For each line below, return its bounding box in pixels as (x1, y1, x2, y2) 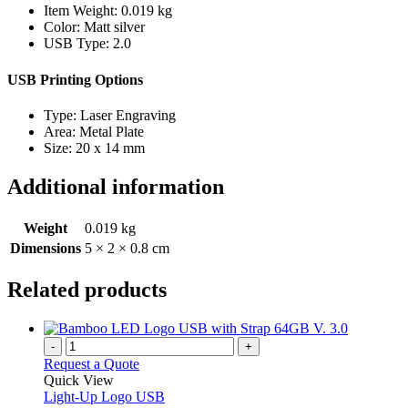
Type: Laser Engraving (44, 107, 176, 123)
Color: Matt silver (44, 19, 145, 36)
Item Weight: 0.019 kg (44, 3, 172, 19)
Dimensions (10, 240, 81, 256)
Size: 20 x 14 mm (44, 139, 145, 156)
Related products (7, 277, 167, 301)
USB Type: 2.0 (44, 36, 131, 52)
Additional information (7, 174, 224, 199)
